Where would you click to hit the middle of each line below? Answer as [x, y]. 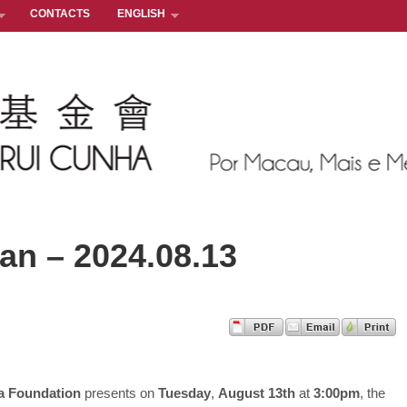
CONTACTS [60, 14]
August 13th [257, 393]
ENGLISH [141, 14]
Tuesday [185, 393]
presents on [120, 393]
